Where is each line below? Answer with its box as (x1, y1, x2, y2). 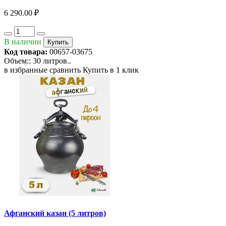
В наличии (4, 37, 41, 46)
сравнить (49, 66, 81, 75)
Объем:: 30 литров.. (4, 56, 71, 66)
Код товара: (4, 47, 47, 56)
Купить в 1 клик (83, 66, 139, 75)
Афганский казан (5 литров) (4, 208, 106, 217)
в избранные (4, 66, 47, 75)
